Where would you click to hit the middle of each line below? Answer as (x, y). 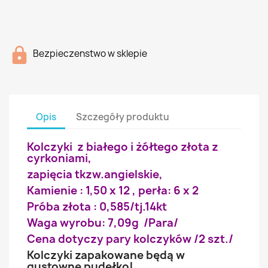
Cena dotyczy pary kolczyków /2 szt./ (130, 239)
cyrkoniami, (59, 158)
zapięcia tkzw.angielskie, (95, 174)
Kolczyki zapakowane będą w (106, 255)
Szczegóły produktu (123, 117)
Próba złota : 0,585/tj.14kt (97, 207)
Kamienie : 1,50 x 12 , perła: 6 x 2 (113, 191)
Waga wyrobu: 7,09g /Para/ (103, 223)
